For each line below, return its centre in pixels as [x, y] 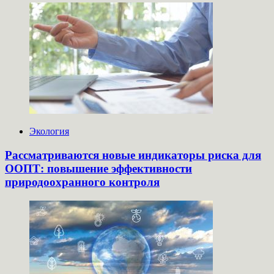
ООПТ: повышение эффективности [98, 168]
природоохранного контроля [82, 182]
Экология [49, 131]
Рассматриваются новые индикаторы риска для [133, 155]
